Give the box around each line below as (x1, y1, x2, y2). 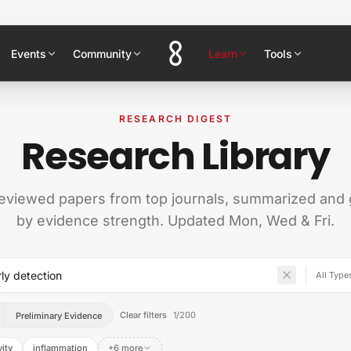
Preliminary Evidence (16, 310, 103, 321)
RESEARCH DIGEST (118, 113, 233, 125)
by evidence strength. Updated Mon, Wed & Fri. (16, 212, 335, 229)
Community (73, 46, 132, 60)
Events (11, 46, 46, 60)
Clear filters (120, 309, 168, 320)
